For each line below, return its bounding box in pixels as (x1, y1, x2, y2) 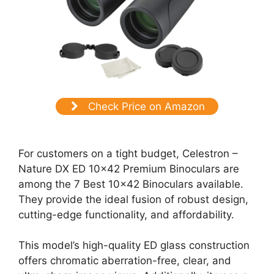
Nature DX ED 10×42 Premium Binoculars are (18, 162, 239, 175)
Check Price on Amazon (84, 100, 205, 113)
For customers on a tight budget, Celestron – (18, 147, 238, 160)
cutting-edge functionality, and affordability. (18, 208, 234, 221)
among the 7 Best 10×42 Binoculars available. (18, 177, 243, 190)
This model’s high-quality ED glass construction (18, 239, 250, 252)
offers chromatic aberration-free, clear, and (18, 254, 231, 267)
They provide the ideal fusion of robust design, (18, 193, 248, 206)
